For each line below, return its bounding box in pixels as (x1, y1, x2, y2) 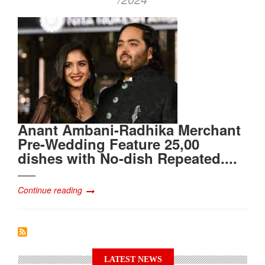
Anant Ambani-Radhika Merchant (18, 119, 241, 140)
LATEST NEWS (104, 254, 162, 264)
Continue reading (18, 183, 82, 196)
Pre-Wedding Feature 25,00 (18, 133, 199, 154)
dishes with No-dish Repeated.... (18, 147, 237, 168)
